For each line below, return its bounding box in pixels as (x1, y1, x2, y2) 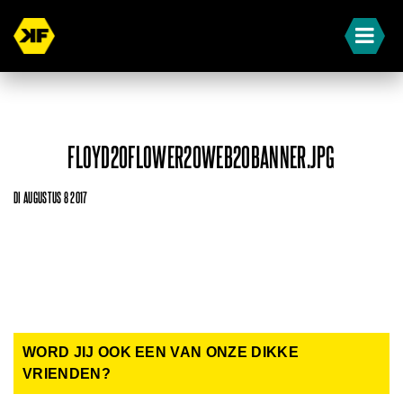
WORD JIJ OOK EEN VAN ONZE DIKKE (22, 345, 299, 360)
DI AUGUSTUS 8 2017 (13, 191, 88, 205)
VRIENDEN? (22, 366, 111, 381)
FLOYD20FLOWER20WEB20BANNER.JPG (67, 145, 336, 173)
